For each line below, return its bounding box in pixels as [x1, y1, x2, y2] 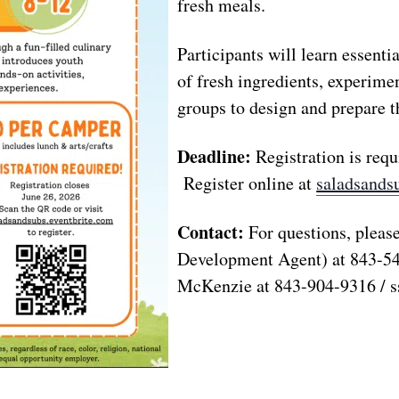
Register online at [177, 171, 317, 196]
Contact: [177, 219, 245, 246]
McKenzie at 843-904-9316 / [177, 273, 391, 298]
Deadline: [177, 143, 252, 170]
